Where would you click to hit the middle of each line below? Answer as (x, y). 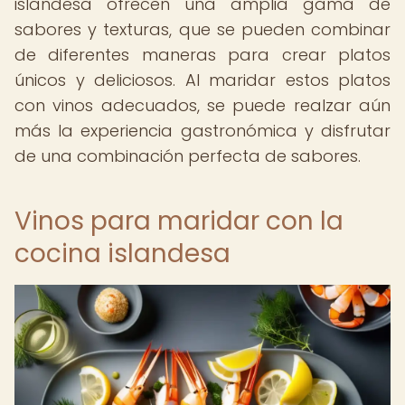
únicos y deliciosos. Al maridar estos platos (202, 80)
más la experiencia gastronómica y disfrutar (202, 131)
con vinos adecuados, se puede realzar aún (202, 105)
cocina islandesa (122, 254)
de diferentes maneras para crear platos (202, 55)
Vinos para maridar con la (179, 221)
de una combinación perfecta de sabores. (188, 156)
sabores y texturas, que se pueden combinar (202, 29)
